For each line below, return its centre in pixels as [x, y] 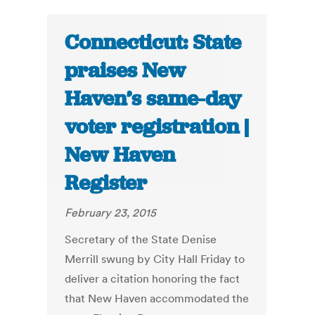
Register [106, 183]
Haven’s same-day [153, 99]
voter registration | [157, 127]
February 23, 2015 [111, 213]
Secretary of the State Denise [141, 239]
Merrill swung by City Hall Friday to [155, 259]
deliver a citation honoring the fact [153, 279]
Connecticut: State [153, 43]
